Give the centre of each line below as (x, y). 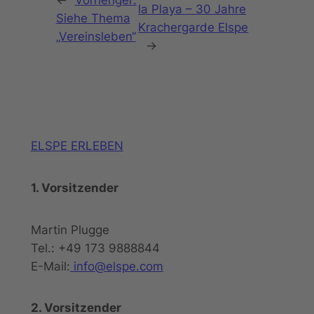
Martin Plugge (70, 230)
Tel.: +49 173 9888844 (95, 248)
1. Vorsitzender (74, 187)
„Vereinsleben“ (96, 37)
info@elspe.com (116, 266)
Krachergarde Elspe (193, 28)
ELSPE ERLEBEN (77, 146)
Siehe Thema (93, 19)
